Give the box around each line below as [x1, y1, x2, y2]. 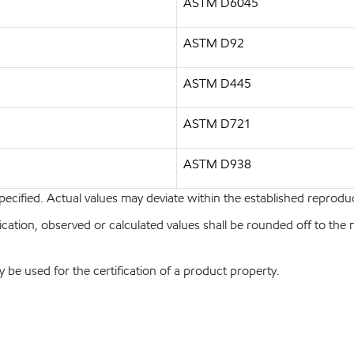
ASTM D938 [183, 156, 251, 172]
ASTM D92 [183, 35, 244, 51]
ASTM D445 [183, 75, 251, 92]
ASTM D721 [183, 115, 251, 132]
